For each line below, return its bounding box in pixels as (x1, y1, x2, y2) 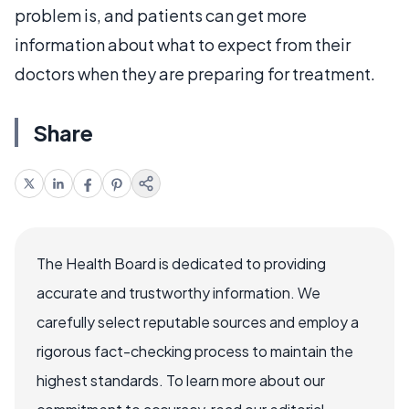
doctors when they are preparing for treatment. (15, 63, 375, 84)
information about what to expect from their (15, 34, 351, 55)
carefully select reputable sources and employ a (37, 312, 359, 331)
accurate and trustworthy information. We (37, 283, 320, 302)
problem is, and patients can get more (15, 5, 307, 26)
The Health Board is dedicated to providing (37, 254, 326, 273)
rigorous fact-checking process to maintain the (37, 341, 353, 361)
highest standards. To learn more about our (37, 371, 325, 390)
